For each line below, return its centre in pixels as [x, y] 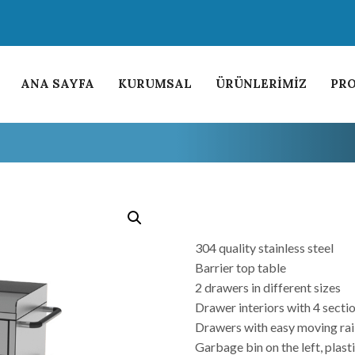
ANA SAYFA [57, 84]
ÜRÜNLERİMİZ [261, 84]
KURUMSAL [155, 84]
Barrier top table [241, 267]
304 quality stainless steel [265, 248]
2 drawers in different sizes [268, 287]
